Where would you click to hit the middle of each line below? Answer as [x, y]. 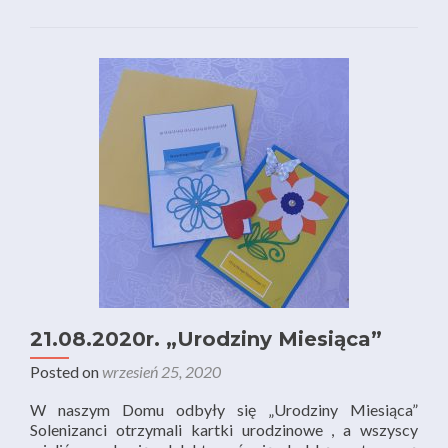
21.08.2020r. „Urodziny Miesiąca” [206, 339]
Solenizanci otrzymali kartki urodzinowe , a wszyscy [224, 429]
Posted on [66, 371]
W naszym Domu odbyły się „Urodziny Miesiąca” [224, 409]
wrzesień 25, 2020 [161, 371]
